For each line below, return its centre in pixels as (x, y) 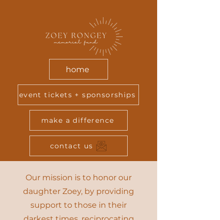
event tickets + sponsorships (77, 95)
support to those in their (79, 205)
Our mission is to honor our (79, 178)
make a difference (78, 120)
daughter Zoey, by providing (79, 191)
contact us (71, 146)
